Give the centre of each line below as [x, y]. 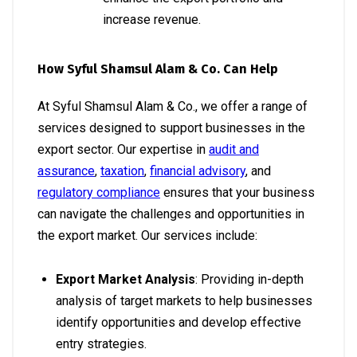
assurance [66, 171]
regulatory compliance [99, 192]
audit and [234, 149]
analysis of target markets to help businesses [184, 300]
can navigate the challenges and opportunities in [171, 214]
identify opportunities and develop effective [178, 322]
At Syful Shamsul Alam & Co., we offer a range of [173, 106]
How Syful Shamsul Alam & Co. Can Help [158, 69]
